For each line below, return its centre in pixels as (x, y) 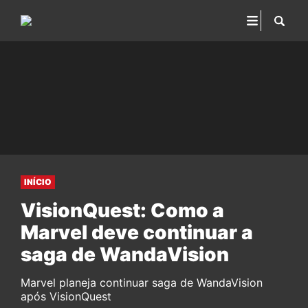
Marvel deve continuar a (137, 232)
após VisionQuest (66, 296)
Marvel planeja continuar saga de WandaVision (142, 283)
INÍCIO (38, 182)
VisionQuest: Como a (122, 210)
